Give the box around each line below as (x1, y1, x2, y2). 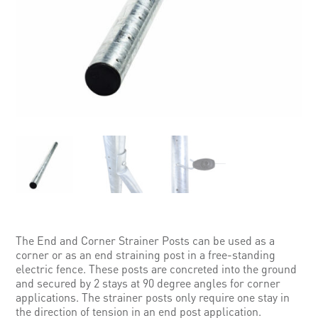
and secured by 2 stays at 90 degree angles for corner (16, 275, 281, 290)
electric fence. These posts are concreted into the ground (16, 261, 297, 276)
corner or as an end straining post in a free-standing (16, 246, 276, 262)
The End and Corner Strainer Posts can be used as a (16, 232, 275, 248)
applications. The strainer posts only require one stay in (16, 289, 290, 305)
